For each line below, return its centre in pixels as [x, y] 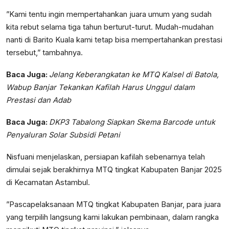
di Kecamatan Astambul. [48, 183]
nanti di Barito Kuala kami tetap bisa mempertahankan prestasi [114, 40]
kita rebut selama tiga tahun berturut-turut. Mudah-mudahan [110, 27]
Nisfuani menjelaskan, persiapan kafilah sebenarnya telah [106, 157]
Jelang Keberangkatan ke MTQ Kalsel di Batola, [134, 75]
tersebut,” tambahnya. [44, 53]
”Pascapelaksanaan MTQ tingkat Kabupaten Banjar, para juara [113, 205]
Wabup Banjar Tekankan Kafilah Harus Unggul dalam [100, 88]
